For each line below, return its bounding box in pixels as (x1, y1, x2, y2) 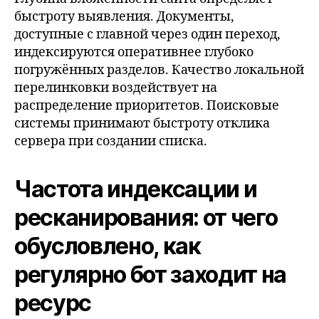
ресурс (14, 289, 92, 317)
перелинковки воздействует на (14, 80, 217, 96)
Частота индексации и (14, 175, 257, 203)
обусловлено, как (14, 232, 201, 260)
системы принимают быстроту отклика (14, 115, 270, 132)
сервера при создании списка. (14, 133, 207, 150)
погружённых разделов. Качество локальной (14, 62, 304, 78)
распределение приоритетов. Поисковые (14, 98, 279, 114)
